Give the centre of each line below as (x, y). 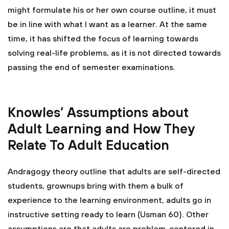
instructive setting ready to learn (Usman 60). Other (108, 215)
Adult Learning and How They (101, 130)
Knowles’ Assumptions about (98, 113)
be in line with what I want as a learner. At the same (107, 25)
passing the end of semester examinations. (91, 67)
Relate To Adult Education (88, 146)
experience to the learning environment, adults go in (109, 200)
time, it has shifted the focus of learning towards (103, 39)
